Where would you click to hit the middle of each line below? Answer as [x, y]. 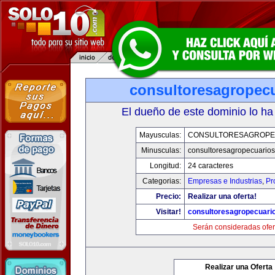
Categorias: [161, 181]
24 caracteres [210, 166]
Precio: [168, 196]
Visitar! [168, 212]
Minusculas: [161, 150]
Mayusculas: [160, 135]
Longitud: [165, 166]
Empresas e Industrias [225, 181]
